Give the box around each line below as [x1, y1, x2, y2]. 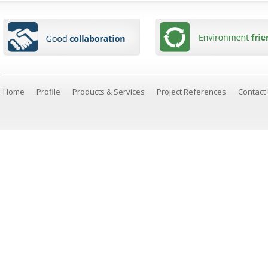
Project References [157, 86, 226, 97]
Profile [36, 86, 60, 97]
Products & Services [72, 86, 145, 97]
